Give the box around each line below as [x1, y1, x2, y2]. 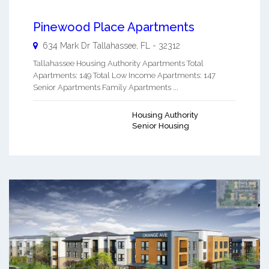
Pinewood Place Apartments [33, 20, 195, 35]
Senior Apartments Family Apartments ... [33, 83, 178, 92]
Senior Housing [132, 121, 189, 131]
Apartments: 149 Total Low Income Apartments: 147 [33, 71, 216, 80]
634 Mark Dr [43, 41, 90, 51]
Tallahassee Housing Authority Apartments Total [33, 59, 204, 68]
